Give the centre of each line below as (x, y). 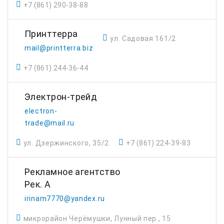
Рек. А (38, 184)
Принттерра (51, 34)
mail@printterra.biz (59, 48)
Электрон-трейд (61, 97)
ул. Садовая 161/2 (143, 38)
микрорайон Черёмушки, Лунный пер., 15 (97, 218)
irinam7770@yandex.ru (65, 198)
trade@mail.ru (50, 123)
